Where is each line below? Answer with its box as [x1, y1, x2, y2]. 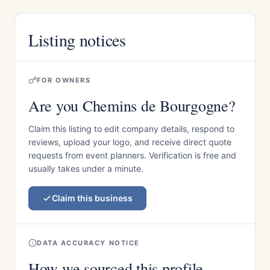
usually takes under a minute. [28, 163, 143, 174]
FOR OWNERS [37, 76, 91, 84]
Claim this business [52, 193, 133, 203]
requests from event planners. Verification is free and [28, 150, 236, 160]
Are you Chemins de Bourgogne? [28, 95, 236, 116]
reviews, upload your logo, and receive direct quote [28, 137, 231, 147]
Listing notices [28, 28, 126, 51]
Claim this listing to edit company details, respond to [28, 124, 234, 134]
